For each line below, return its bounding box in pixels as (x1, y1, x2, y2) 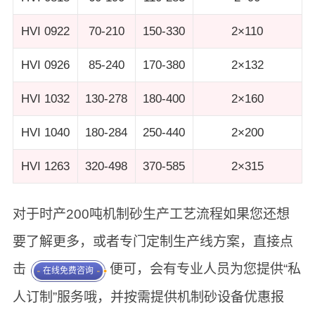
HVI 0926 (20, 58, 70, 72)
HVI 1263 (20, 160, 70, 174)
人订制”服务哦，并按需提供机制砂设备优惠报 (12, 290, 284, 305)
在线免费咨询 (42, 266, 94, 276)
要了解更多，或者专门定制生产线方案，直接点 (12, 234, 293, 250)
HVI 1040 (20, 126, 70, 140)
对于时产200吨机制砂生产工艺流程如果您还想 (12, 207, 290, 222)
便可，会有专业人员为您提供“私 (110, 262, 302, 277)
